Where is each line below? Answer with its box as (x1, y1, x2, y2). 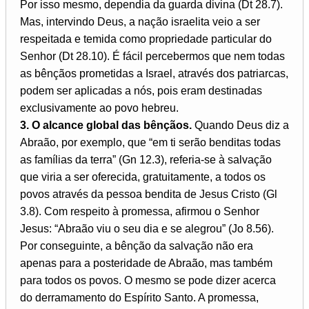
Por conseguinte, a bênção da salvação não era (20, 240, 253, 252)
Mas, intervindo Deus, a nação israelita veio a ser (20, 16, 260, 28)
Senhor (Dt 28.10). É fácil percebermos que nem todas (20, 50, 285, 63)
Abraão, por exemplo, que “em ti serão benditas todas (20, 137, 281, 149)
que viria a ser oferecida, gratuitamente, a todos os (20, 171, 266, 183)
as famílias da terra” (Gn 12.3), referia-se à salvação (20, 154, 272, 166)
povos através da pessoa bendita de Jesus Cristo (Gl (20, 188, 277, 201)
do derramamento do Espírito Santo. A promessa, (20, 292, 259, 304)
